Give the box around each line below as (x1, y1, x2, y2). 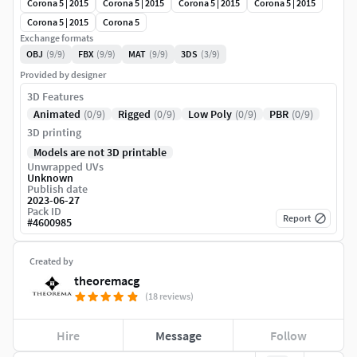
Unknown (27, 171, 73, 186)
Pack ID (27, 204, 61, 219)
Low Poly (188, 107, 232, 122)
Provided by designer (20, 69, 106, 81)
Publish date (27, 182, 88, 197)
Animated (33, 107, 80, 122)
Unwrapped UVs (27, 159, 104, 175)
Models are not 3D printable (33, 145, 167, 160)
